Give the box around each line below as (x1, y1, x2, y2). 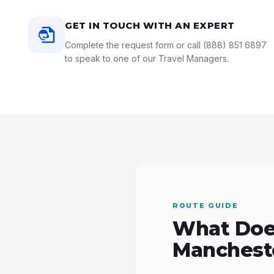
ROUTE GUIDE (172, 201, 239, 210)
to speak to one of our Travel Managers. (65, 53, 229, 64)
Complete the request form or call (65, 40, 203, 50)
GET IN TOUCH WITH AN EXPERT (65, 20, 235, 31)
